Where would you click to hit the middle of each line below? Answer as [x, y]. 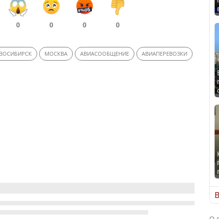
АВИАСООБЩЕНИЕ [105, 54]
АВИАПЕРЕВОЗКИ [164, 54]
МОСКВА [56, 54]
